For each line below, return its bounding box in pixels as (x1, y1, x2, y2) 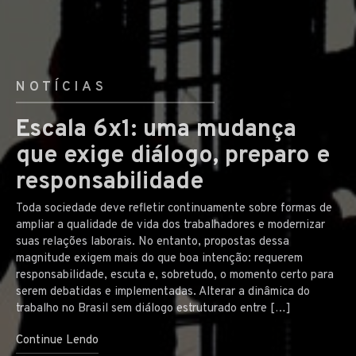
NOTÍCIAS (16, 79, 107, 97)
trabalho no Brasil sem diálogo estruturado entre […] (16, 300, 291, 316)
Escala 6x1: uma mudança (16, 114, 296, 145)
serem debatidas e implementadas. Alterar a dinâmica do (16, 284, 310, 300)
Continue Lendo (16, 332, 99, 348)
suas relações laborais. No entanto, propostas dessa (16, 234, 289, 250)
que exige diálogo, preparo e (16, 141, 330, 171)
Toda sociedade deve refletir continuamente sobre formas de (16, 200, 332, 216)
